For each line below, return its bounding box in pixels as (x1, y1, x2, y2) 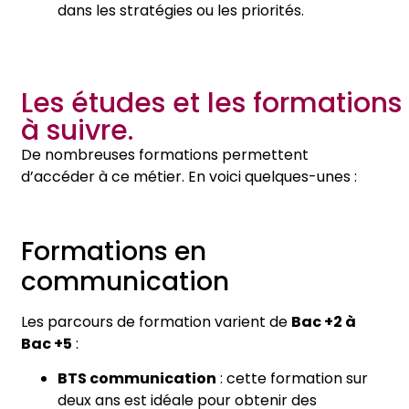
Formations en (21, 233, 206, 269)
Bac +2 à (291, 310, 356, 332)
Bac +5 (21, 332, 72, 354)
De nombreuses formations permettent (21, 144, 309, 166)
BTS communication (58, 368, 216, 390)
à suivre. (21, 111, 133, 151)
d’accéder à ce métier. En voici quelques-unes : (21, 166, 357, 188)
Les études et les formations (21, 84, 402, 123)
